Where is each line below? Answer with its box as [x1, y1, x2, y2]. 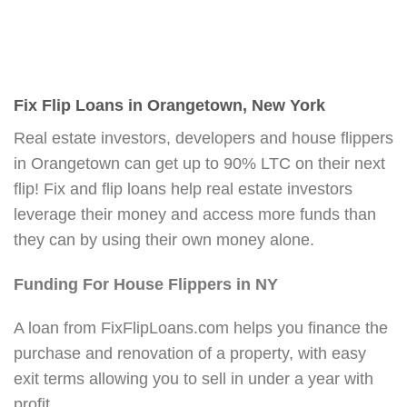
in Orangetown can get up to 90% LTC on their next [14, 154, 385, 173]
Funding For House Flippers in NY [14, 274, 278, 293]
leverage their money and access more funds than [14, 204, 376, 223]
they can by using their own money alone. [14, 230, 314, 249]
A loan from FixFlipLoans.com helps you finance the [14, 319, 388, 338]
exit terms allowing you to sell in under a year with [14, 370, 373, 389]
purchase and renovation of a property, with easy [14, 344, 366, 363]
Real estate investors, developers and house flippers [14, 128, 393, 147]
